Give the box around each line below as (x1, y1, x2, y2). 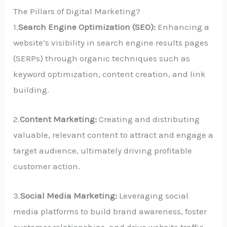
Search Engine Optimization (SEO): (18, 21, 158, 32)
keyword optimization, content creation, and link (13, 68, 206, 79)
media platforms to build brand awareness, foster (13, 206, 207, 217)
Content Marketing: (20, 113, 97, 124)
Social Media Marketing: (20, 191, 120, 201)
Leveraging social (119, 191, 189, 201)
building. (13, 84, 50, 95)
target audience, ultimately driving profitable (13, 145, 193, 156)
